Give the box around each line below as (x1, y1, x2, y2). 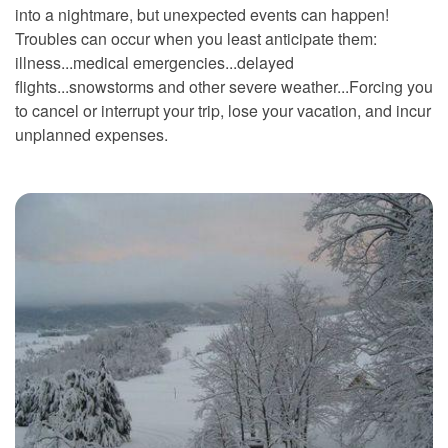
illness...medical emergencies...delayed (15, 50, 294, 74)
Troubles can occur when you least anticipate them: (15, 26, 377, 50)
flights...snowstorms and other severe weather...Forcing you (15, 74, 433, 98)
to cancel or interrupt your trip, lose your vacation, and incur (15, 98, 431, 122)
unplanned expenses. (15, 122, 168, 146)
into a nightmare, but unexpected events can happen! (15, 2, 389, 26)
